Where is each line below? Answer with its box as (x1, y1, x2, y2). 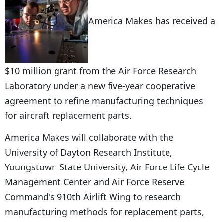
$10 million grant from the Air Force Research (5, 64, 196, 77)
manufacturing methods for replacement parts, (5, 205, 204, 218)
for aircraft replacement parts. (5, 109, 132, 121)
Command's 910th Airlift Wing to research (5, 190, 181, 203)
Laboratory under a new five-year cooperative (5, 79, 195, 92)
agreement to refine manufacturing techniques (5, 94, 203, 107)
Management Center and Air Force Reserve (5, 175, 184, 188)
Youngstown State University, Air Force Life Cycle (5, 161, 209, 173)
